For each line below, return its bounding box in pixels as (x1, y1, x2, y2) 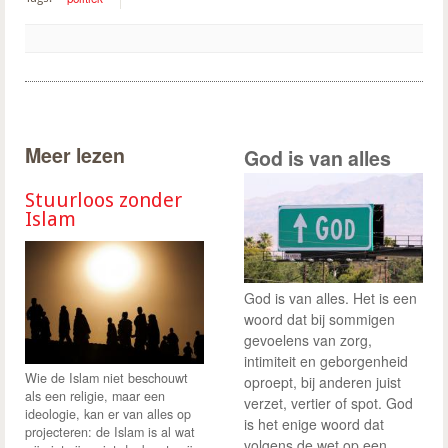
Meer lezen (25, 141, 125, 170)
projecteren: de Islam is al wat (25, 422, 195, 441)
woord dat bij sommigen (244, 308, 395, 329)
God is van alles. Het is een (244, 287, 417, 308)
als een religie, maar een (25, 386, 165, 405)
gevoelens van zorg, (244, 329, 372, 350)
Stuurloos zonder (25, 188, 182, 213)
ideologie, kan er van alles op (25, 404, 191, 423)
